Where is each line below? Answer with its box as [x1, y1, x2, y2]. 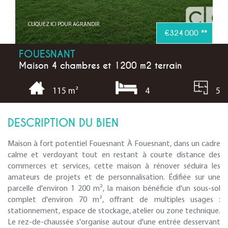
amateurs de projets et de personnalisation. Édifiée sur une [8, 174, 220, 182]
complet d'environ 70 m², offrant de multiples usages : [8, 196, 220, 204]
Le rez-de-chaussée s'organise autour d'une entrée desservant [8, 218, 220, 226]
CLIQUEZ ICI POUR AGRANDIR [28, 22, 100, 27]
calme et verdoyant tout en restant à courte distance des [8, 151, 220, 159]
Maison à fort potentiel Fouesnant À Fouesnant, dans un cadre [8, 140, 220, 148]
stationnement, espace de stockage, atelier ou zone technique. [8, 207, 220, 215]
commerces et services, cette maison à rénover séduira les [8, 162, 220, 170]
